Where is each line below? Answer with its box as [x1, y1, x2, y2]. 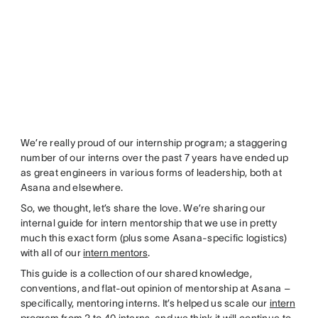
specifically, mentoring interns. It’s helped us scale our [20, 297, 270, 309]
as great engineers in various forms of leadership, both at [20, 167, 282, 179]
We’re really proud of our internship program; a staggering [20, 137, 287, 149]
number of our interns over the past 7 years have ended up [20, 152, 289, 164]
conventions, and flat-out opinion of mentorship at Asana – [20, 283, 290, 295]
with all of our [20, 247, 84, 259]
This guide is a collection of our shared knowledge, [20, 268, 252, 280]
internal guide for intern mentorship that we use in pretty [20, 217, 277, 229]
